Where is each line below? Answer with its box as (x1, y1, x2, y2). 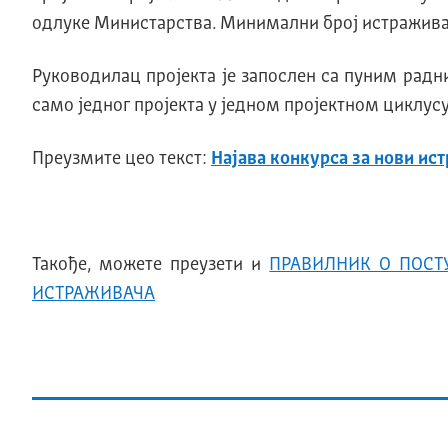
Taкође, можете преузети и (32, 256, 270, 275)
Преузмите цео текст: (32, 150, 211, 169)
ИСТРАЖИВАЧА (32, 285, 155, 304)
